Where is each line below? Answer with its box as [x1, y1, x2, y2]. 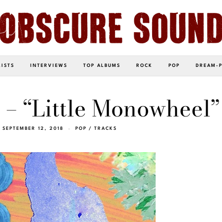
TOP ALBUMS [83, 63, 120, 68]
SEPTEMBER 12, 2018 [2, 126, 64, 131]
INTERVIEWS [30, 63, 67, 68]
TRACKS [94, 126, 117, 131]
